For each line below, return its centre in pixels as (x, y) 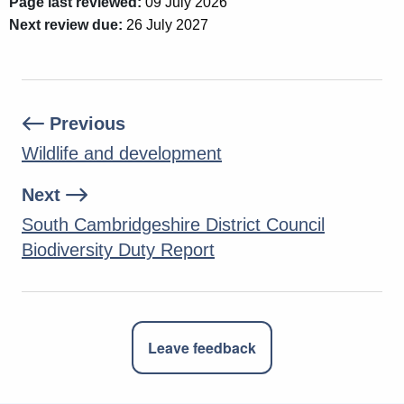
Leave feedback (202, 348)
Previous (85, 124)
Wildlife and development (122, 154)
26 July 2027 (165, 25)
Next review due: (66, 25)
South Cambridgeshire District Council (173, 225)
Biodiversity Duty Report (118, 250)
